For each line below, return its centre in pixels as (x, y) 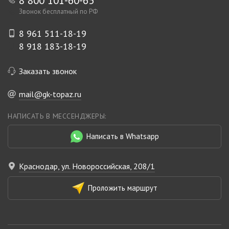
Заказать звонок (48, 71)
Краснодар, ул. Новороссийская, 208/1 (87, 166)
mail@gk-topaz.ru (50, 94)
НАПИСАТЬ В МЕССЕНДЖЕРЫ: (57, 116)
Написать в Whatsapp (122, 136)
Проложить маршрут (122, 188)
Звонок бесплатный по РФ (58, 12)
